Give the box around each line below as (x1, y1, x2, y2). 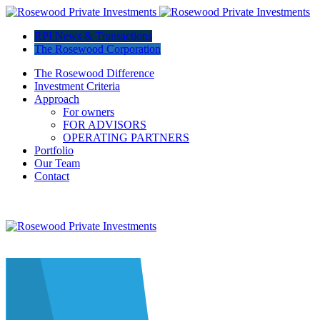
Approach (34, 93, 79, 105)
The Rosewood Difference (34, 67, 154, 79)
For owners (63, 106, 114, 118)
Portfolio (34, 144, 74, 156)
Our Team (34, 157, 80, 169)
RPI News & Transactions (34, 30, 152, 42)
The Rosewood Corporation (34, 43, 161, 55)
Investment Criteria (34, 80, 120, 92)
